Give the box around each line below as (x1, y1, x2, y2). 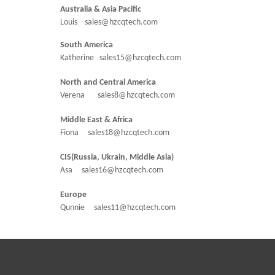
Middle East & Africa (60, 115, 133, 125)
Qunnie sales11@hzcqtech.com (53, 203, 176, 212)
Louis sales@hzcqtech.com (53, 18, 158, 27)
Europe (60, 190, 87, 199)
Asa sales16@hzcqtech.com (53, 166, 163, 175)
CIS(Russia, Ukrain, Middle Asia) (60, 153, 181, 162)
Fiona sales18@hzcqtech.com (53, 128, 169, 137)
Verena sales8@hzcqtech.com (53, 91, 177, 100)
